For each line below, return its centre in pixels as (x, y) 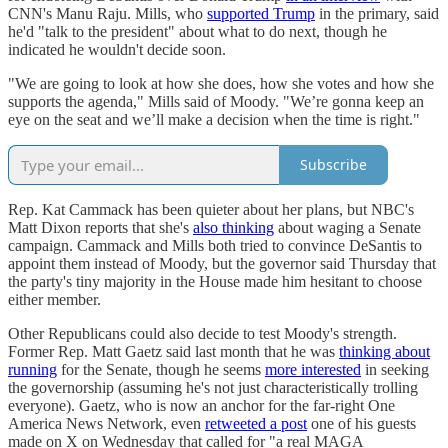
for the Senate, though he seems (161, 369)
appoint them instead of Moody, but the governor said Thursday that (222, 263)
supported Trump (261, 13)
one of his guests (361, 423)
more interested (313, 369)
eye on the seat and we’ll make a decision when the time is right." (214, 119)
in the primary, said (377, 13)
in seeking (395, 369)
